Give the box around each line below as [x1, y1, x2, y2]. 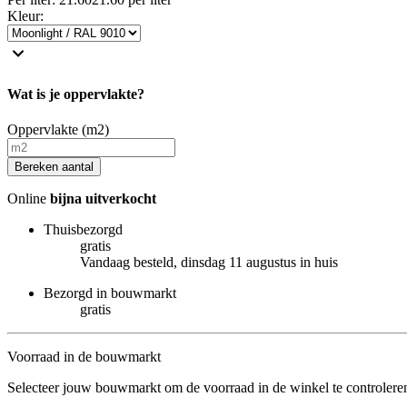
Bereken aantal [15, 160, 94, 174]
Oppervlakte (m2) [7, 122, 109, 138]
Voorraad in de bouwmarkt [7, 349, 161, 365]
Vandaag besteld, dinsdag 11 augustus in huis [80, 254, 338, 271]
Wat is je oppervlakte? [7, 86, 144, 103]
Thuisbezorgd [44, 222, 123, 238]
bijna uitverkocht [50, 191, 156, 207]
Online [7, 191, 50, 207]
